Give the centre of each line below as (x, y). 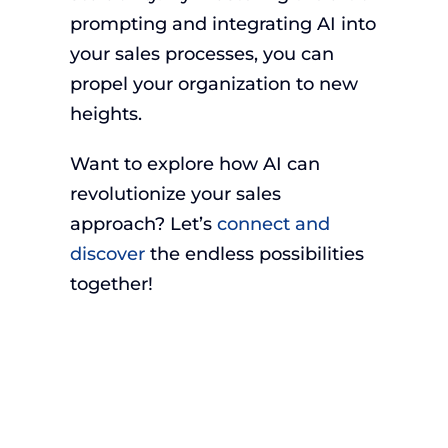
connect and (273, 224)
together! (111, 284)
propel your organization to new (213, 84)
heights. (105, 114)
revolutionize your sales (175, 194)
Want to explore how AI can (194, 164)
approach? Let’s (143, 224)
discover (107, 254)
